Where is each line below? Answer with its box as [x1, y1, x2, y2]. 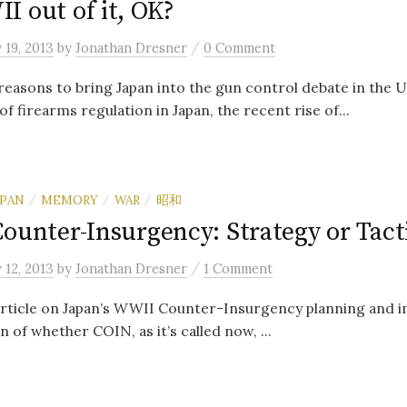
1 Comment [203, 260, 273, 277]
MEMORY [41, 192, 98, 208]
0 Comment [203, 39, 275, 56]
